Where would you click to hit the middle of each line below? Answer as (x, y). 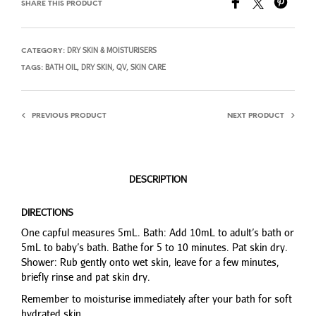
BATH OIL (61, 67)
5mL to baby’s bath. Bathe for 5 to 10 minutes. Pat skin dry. (154, 247)
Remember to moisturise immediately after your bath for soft (157, 298)
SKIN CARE (148, 67)
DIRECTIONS (47, 212)
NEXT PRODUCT (256, 116)
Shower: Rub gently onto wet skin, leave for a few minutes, (150, 262)
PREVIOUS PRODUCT (69, 116)
